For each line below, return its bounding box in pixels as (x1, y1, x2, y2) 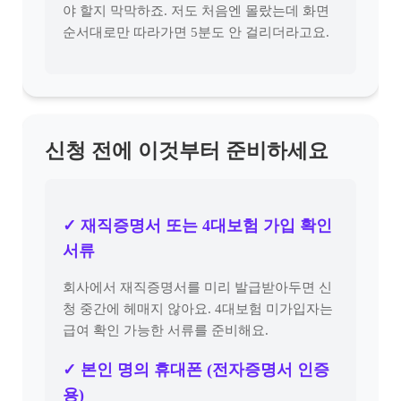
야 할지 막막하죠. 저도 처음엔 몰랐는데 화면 (63, 4, 329, 18)
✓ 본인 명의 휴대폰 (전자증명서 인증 (63, 361, 329, 379)
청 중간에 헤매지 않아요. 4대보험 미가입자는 (63, 302, 333, 316)
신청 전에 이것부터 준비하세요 (45, 140, 328, 162)
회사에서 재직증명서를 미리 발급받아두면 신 (63, 280, 332, 294)
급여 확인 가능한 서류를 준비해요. (63, 323, 269, 337)
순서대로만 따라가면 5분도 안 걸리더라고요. (63, 25, 329, 39)
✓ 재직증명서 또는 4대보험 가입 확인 (63, 217, 332, 235)
